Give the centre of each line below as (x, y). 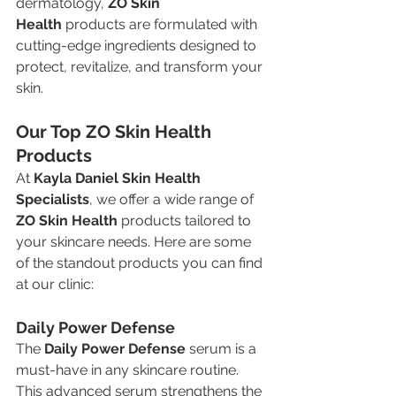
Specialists (53, 199)
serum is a (223, 348)
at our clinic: (55, 284)
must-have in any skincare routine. (129, 369)
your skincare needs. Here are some (135, 241)
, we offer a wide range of (173, 199)
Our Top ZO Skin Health (116, 131)
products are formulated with (161, 24)
